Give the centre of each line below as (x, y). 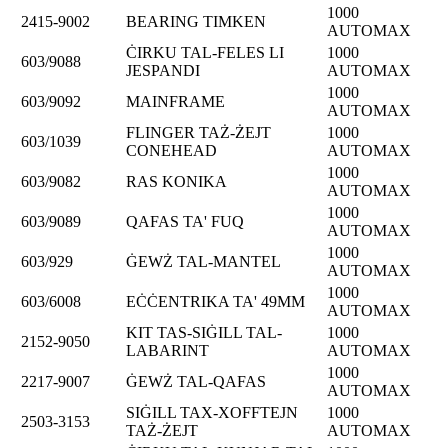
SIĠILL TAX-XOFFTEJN (212, 412)
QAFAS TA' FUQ (185, 221)
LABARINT (167, 350)
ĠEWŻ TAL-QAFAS (196, 381)
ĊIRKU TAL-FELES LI (205, 52)
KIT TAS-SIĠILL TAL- (204, 332)
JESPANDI (163, 70)
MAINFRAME (175, 101)
